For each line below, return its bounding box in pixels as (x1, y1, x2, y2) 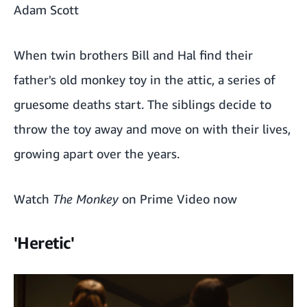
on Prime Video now (119, 191, 237, 206)
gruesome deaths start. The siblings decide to (14, 96, 271, 112)
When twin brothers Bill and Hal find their (14, 47, 253, 62)
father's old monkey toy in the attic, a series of (14, 71, 275, 87)
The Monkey (53, 191, 119, 206)
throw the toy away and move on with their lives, (14, 121, 291, 136)
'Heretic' (14, 232, 74, 252)
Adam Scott (14, 1, 79, 17)
